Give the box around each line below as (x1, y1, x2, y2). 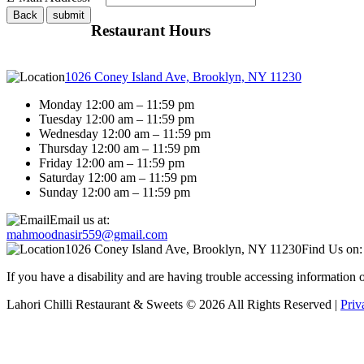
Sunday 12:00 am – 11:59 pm (39, 184, 190, 199)
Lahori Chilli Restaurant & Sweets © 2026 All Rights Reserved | (6, 297, 340, 311)
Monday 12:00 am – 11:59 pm (39, 97, 194, 111)
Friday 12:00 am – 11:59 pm (39, 155, 184, 170)
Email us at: (50, 212, 110, 227)
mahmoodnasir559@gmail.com (6, 227, 167, 241)
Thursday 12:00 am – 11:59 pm (39, 141, 200, 155)
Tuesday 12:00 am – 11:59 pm (39, 111, 194, 126)
